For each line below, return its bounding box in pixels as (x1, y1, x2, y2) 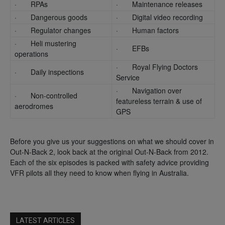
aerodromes (15, 100, 53, 111)
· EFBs (116, 43, 149, 53)
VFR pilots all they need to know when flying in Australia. (10, 167, 189, 178)
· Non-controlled (15, 90, 77, 100)
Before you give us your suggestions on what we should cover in (10, 136, 214, 146)
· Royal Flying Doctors (116, 61, 198, 72)
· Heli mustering (15, 38, 76, 48)
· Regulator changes (15, 25, 91, 35)
